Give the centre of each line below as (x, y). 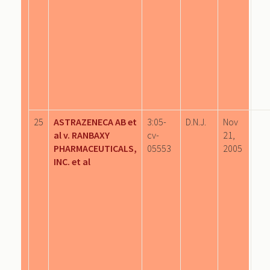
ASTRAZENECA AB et (95, 121)
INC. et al (72, 161)
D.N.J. (196, 121)
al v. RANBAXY (82, 135)
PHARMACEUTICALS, (95, 148)
